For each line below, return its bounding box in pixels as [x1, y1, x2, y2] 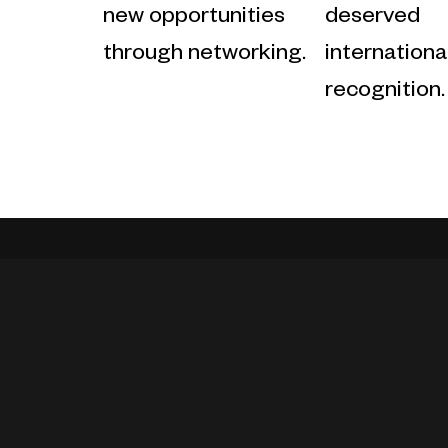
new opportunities [102, 6, 285, 31]
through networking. [102, 43, 306, 68]
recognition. [325, 80, 446, 105]
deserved [325, 6, 421, 31]
